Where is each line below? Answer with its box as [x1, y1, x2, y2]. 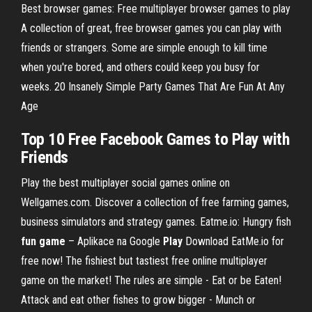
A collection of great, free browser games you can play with [21, 22, 281, 35]
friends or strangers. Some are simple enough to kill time [21, 41, 267, 54]
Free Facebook [64, 130, 166, 149]
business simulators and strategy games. [21, 215, 200, 228]
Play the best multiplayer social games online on [21, 176, 230, 189]
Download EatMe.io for [182, 235, 284, 248]
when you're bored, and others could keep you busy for [21, 61, 260, 74]
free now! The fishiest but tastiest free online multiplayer [21, 254, 267, 267]
